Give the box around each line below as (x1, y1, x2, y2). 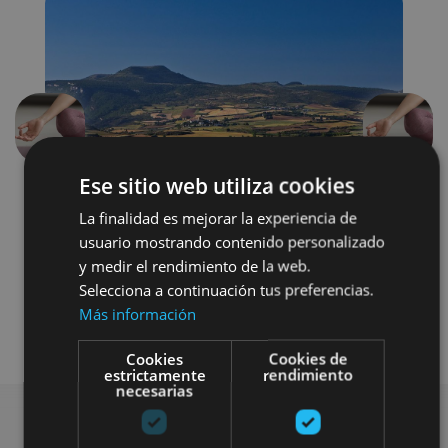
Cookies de (268, 348, 348, 368)
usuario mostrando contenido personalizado (78, 231, 385, 251)
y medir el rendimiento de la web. (78, 255, 311, 275)
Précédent (48, 127, 120, 149)
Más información (78, 303, 196, 323)
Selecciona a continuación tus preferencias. (78, 279, 374, 299)
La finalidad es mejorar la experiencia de (78, 207, 357, 227)
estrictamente (103, 364, 206, 384)
